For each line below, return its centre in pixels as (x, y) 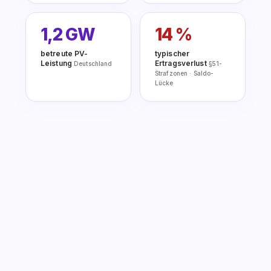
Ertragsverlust (182, 64)
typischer (172, 54)
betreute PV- (64, 54)
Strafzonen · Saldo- (184, 73)
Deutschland (93, 64)
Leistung (57, 64)
